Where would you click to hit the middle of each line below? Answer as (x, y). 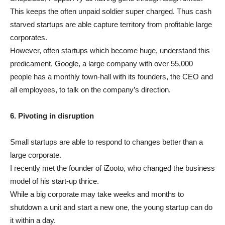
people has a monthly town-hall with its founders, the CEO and (111, 77)
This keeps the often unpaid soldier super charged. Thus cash (111, 12)
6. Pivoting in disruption (52, 116)
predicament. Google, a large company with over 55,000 (101, 64)
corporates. (29, 38)
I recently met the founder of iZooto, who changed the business (113, 168)
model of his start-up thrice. (54, 181)
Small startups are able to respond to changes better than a (106, 142)
